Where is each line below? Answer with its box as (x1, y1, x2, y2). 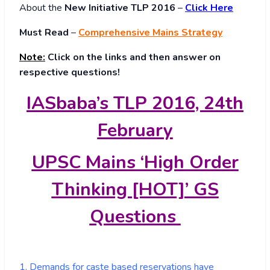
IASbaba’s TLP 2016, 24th (27, 91, 243, 116)
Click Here (185, 1, 233, 15)
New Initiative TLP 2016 (64, 1, 175, 15)
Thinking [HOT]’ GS (51, 177, 219, 202)
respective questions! (19, 66, 120, 80)
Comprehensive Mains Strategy (78, 26, 222, 40)
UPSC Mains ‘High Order (31, 150, 239, 175)
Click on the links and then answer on (45, 51, 221, 64)
